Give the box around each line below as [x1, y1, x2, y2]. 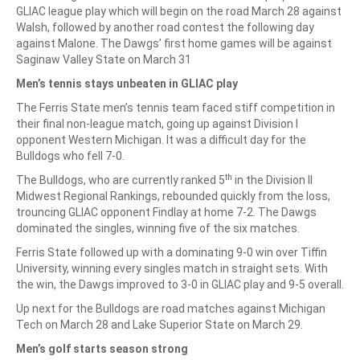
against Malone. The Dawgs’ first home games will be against [16, 37, 332, 50]
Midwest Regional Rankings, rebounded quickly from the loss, [16, 190, 330, 202]
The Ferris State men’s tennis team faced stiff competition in [16, 101, 335, 114]
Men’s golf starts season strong [16, 342, 188, 355]
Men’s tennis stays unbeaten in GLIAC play [16, 77, 238, 90]
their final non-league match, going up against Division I [16, 117, 298, 130]
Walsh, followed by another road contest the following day [16, 21, 314, 34]
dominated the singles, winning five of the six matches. [16, 222, 300, 235]
